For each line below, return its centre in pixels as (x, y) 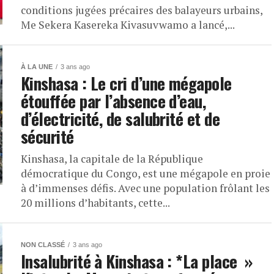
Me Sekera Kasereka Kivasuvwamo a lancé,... (128, 25)
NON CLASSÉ (43, 245)
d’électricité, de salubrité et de (120, 119)
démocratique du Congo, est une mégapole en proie (146, 173)
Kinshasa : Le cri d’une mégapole (126, 83)
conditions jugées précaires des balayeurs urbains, (142, 10)
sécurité (47, 136)
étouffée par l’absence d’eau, (113, 101)
